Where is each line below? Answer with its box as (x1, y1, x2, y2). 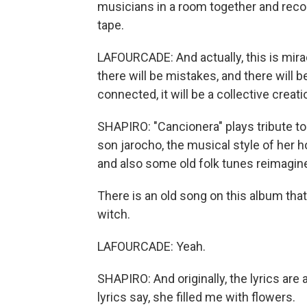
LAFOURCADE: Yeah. (97, 239, 206, 254)
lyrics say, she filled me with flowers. (97, 290, 295, 304)
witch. (97, 207, 130, 221)
